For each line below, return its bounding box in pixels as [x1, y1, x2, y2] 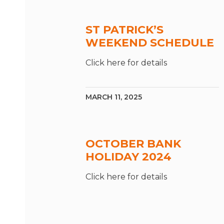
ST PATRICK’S [85, 23, 163, 37]
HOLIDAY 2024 [85, 150, 171, 164]
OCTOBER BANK [85, 137, 181, 151]
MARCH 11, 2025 [85, 92, 142, 102]
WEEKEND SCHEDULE [85, 36, 214, 50]
